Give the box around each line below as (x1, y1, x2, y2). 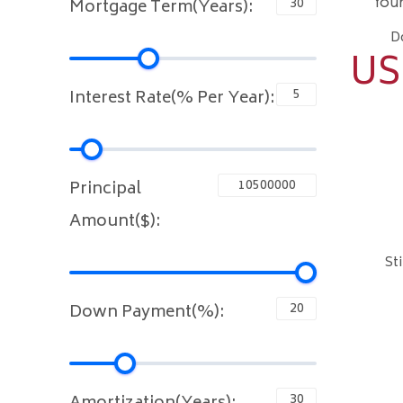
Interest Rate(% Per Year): (69, 85, 274, 114)
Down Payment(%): (69, 299, 224, 328)
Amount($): (69, 208, 160, 237)
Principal (69, 175, 141, 205)
